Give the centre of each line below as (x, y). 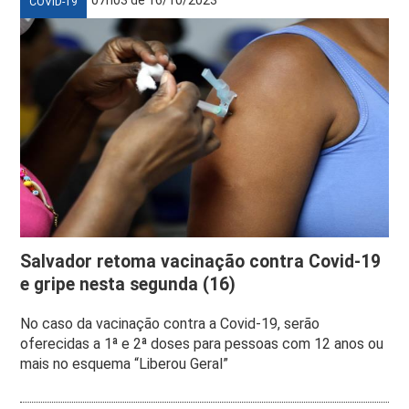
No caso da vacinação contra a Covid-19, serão (170, 323)
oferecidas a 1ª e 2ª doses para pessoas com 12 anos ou (202, 343)
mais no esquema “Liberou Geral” (125, 363)
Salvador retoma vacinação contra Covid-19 (201, 261)
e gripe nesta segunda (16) (128, 284)
